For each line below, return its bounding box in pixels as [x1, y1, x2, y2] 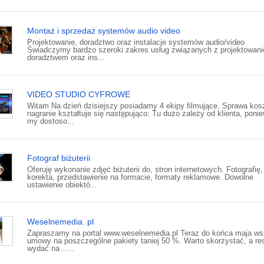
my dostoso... [27, 117, 74, 126]
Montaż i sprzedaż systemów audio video [27, 26, 180, 36]
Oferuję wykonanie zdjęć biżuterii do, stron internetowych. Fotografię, [27, 165, 263, 174]
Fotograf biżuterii [27, 153, 90, 163]
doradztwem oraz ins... [27, 53, 105, 62]
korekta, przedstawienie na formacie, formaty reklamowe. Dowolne [27, 173, 253, 182]
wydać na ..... [27, 244, 74, 253]
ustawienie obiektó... [27, 180, 97, 190]
